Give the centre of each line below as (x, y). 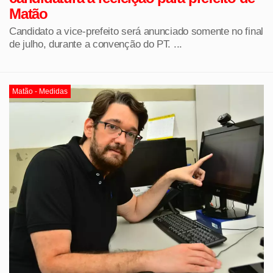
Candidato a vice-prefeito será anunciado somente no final (136, 31)
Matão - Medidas (40, 91)
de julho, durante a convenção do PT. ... (96, 44)
